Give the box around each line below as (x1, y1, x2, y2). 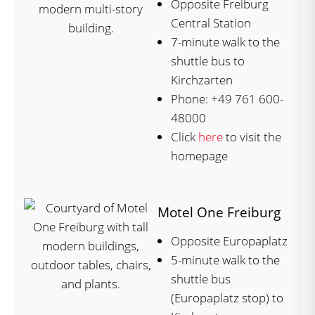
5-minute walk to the (171, 251, 280, 268)
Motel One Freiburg (157, 202, 281, 221)
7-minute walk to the (171, 33, 280, 50)
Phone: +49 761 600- (171, 90, 283, 107)
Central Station (171, 14, 251, 31)
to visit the (223, 128, 281, 145)
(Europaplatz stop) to (171, 289, 283, 306)
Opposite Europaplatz (171, 232, 288, 249)
